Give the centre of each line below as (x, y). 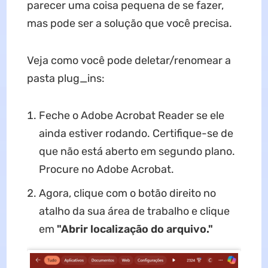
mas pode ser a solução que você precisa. (129, 24)
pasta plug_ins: (66, 79)
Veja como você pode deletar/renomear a (129, 61)
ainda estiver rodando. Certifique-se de (136, 134)
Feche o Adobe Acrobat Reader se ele (131, 116)
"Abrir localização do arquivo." (135, 229)
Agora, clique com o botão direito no (127, 194)
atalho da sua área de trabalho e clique (134, 211)
